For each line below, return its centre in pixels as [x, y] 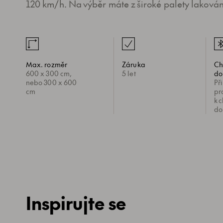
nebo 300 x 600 [52, 82]
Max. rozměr [47, 64]
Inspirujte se [76, 202]
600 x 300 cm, [49, 73]
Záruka [134, 64]
